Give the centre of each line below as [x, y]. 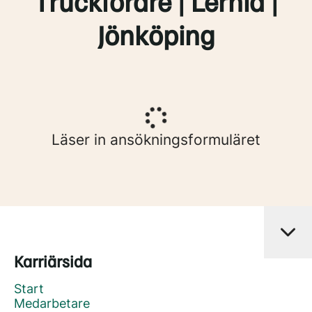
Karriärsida [53, 260]
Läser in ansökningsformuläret [156, 140]
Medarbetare [52, 303]
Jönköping [156, 34]
